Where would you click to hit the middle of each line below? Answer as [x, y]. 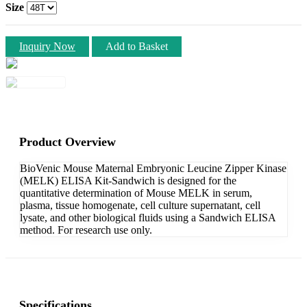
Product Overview [67, 142]
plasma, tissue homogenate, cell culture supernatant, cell [140, 205]
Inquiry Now [47, 46]
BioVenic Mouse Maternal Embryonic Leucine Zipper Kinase [153, 168]
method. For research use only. [86, 230]
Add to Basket [137, 46]
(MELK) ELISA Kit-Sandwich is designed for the [128, 180]
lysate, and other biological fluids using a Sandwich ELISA [148, 217]
